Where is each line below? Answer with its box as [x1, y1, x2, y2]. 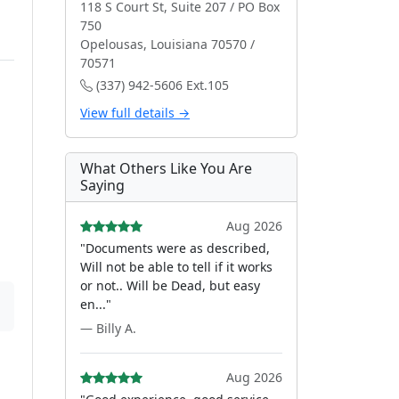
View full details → [80, 104, 190, 121]
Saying [80, 175, 125, 195]
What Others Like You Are [80, 159, 252, 178]
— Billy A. [80, 320, 136, 337]
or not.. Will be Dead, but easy [80, 277, 260, 294]
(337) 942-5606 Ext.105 [93, 77, 229, 94]
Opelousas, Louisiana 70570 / [80, 36, 255, 53]
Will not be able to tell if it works [80, 258, 273, 275]
